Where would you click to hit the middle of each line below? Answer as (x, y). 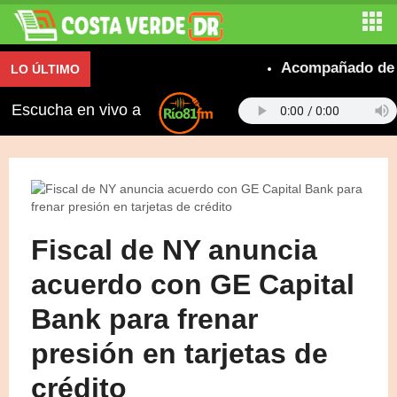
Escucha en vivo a (78, 110)
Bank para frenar (144, 319)
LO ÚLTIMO (45, 69)
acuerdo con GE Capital (193, 284)
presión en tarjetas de (179, 353)
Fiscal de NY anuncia (174, 249)
